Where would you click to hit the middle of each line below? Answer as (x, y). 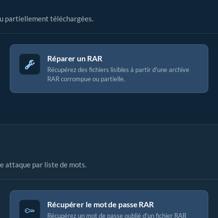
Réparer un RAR (75, 58)
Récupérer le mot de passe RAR (101, 204)
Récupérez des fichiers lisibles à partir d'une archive (118, 70)
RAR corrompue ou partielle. (86, 79)
